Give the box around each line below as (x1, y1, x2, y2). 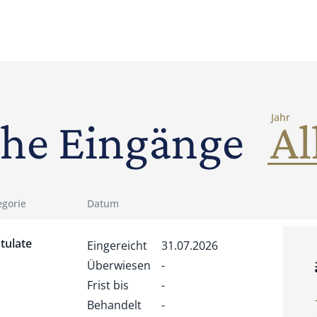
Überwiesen (87, 258, 151, 273)
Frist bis (87, 277, 129, 293)
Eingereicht (87, 238, 147, 253)
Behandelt (87, 297, 142, 313)
